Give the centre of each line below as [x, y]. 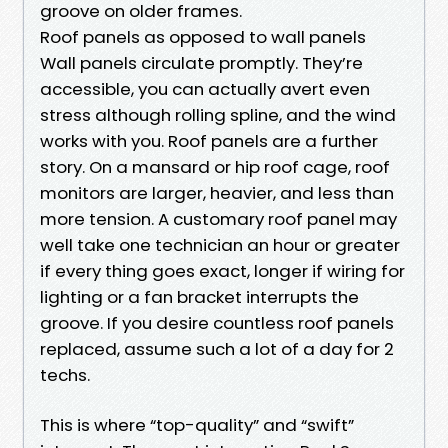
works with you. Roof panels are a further [209, 140]
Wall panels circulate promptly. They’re [201, 62]
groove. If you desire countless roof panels [217, 322]
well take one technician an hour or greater [220, 244]
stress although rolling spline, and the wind [218, 114]
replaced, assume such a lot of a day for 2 [217, 348]
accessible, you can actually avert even [205, 88]
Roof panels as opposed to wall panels [203, 36]
